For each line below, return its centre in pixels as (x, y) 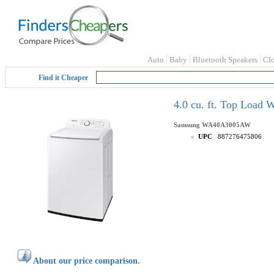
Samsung (187, 125)
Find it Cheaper (63, 78)
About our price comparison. (87, 261)
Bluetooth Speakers (225, 60)
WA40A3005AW (226, 125)
